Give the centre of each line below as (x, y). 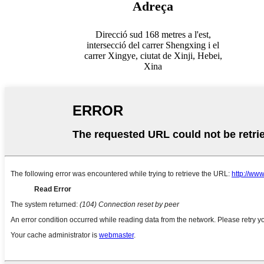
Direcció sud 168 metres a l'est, (153, 34)
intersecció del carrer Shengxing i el (153, 45)
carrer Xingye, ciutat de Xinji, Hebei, (153, 55)
